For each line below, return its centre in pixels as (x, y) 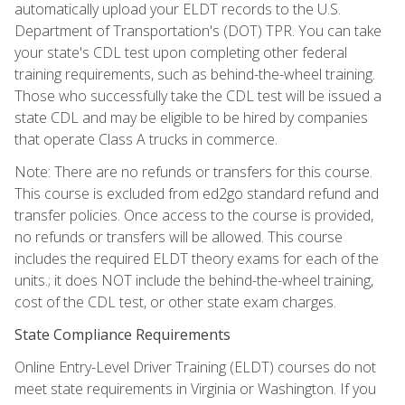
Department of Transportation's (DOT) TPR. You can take (198, 30)
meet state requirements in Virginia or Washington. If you (195, 388)
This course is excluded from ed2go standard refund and (197, 193)
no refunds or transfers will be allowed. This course (179, 236)
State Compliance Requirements (122, 334)
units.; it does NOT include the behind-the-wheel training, (194, 280)
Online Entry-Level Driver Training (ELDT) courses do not (195, 367)
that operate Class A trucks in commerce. (146, 139)
